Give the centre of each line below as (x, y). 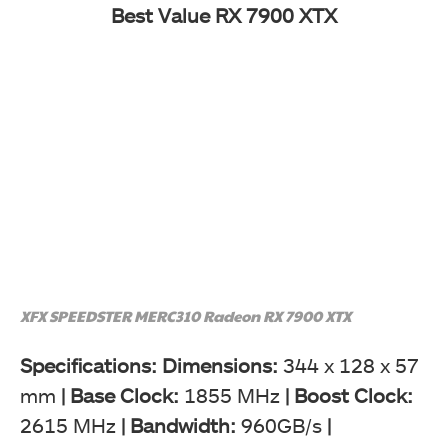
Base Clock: (127, 394)
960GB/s (281, 424)
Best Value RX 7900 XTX (224, 15)
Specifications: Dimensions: (149, 364)
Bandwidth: (185, 424)
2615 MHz (70, 424)
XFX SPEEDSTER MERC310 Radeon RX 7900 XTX (185, 315)
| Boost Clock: (346, 394)
